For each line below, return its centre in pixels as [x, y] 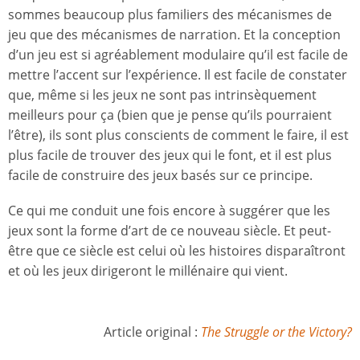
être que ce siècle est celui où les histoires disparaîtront [177, 251]
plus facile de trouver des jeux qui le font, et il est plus [170, 155]
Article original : [152, 332]
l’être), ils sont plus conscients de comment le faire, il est [178, 135]
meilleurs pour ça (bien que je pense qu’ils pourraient [170, 115]
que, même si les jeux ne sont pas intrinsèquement [162, 95]
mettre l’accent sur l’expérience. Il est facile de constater [178, 75]
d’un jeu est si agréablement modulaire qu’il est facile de [178, 55]
